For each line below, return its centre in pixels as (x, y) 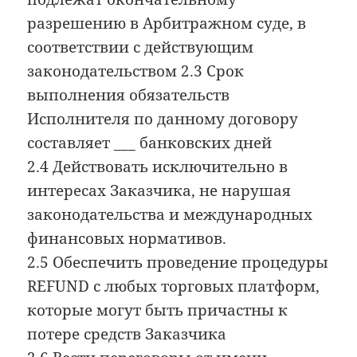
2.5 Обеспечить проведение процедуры (178, 262)
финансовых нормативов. (127, 238)
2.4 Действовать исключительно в (158, 166)
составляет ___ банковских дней (150, 142)
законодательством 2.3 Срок (136, 71)
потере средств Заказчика (127, 333)
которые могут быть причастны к (158, 310)
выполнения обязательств (129, 94)
